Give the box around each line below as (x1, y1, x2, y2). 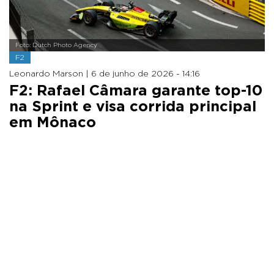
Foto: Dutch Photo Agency (15, 42, 97, 48)
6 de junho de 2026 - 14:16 (91, 69, 200, 78)
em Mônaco (9, 115, 96, 130)
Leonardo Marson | (9, 69, 91, 78)
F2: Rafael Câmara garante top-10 (9, 83, 262, 98)
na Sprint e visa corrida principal (9, 99, 256, 114)
